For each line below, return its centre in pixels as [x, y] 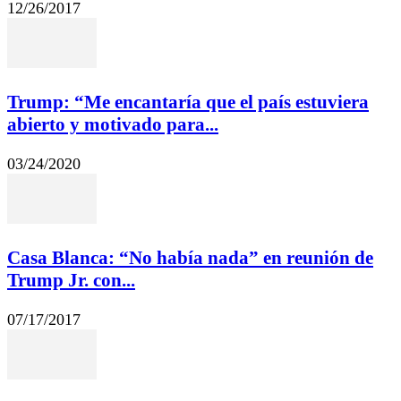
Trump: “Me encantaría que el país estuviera [188, 102]
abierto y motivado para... [113, 125]
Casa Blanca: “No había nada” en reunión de [190, 258]
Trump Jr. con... [71, 281]
